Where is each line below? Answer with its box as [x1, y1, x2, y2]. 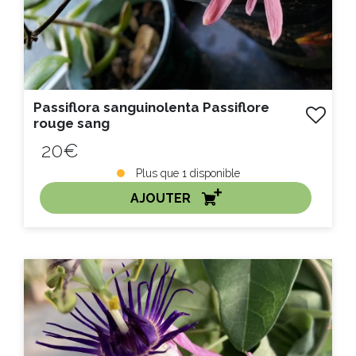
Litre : [40, 284, 72, 300]
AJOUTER [130, 190, 194, 206]
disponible [186, 166, 240, 180]
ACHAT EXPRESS [133, 248, 223, 261]
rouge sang [33, 114, 110, 131]
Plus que [132, 166, 182, 180]
